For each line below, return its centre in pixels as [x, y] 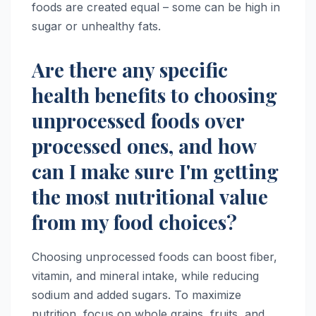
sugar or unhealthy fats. [96, 26]
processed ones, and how [144, 145]
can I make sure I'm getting [155, 171]
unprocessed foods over [138, 120]
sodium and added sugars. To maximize [136, 294]
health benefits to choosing [154, 95]
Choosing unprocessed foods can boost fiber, [154, 256]
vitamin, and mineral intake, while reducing [145, 275]
